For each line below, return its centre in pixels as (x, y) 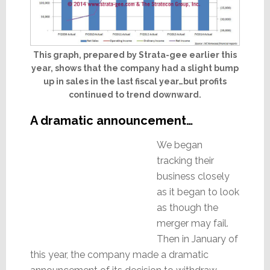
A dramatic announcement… (111, 121)
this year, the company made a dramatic (119, 255)
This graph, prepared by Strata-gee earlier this (135, 55)
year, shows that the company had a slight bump (135, 68)
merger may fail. (192, 224)
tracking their (185, 161)
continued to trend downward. (135, 95)
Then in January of (197, 239)
